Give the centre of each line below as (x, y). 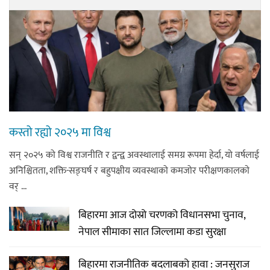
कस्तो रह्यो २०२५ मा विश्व (60, 132)
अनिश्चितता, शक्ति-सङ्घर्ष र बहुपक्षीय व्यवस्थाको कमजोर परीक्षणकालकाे (129, 171)
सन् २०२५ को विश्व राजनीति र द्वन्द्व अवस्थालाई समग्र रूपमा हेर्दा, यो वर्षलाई (134, 155)
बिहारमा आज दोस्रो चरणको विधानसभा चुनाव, (162, 215)
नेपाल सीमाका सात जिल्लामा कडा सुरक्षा (152, 232)
